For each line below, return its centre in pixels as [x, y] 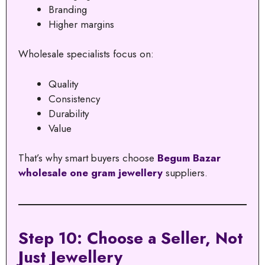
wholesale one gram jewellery [91, 173]
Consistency [74, 98]
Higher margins [81, 24]
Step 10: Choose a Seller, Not [131, 238]
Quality [63, 84]
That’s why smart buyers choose [88, 158]
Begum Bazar [189, 158]
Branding [68, 9]
